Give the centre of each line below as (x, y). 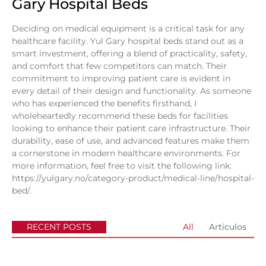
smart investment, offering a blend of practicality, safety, (129, 53)
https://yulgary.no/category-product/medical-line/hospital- (133, 178)
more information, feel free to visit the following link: (122, 165)
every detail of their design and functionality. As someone (132, 91)
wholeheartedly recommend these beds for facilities (120, 115)
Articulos (228, 227)
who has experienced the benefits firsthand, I (104, 103)
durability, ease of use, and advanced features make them (131, 140)
